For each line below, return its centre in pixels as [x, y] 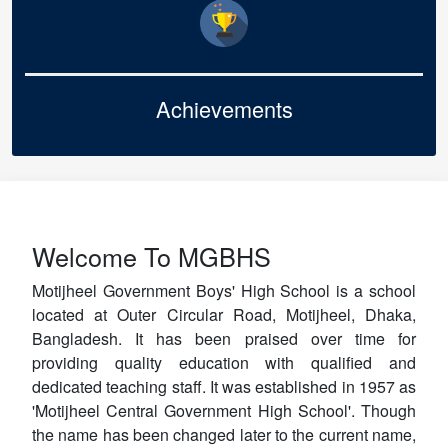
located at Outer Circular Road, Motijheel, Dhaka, [224, 314]
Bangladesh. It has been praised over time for [224, 338]
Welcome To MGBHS [151, 256]
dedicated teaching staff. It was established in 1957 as [224, 386]
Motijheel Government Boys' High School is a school [224, 290]
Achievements [224, 108]
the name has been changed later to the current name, [224, 434]
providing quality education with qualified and [224, 362]
